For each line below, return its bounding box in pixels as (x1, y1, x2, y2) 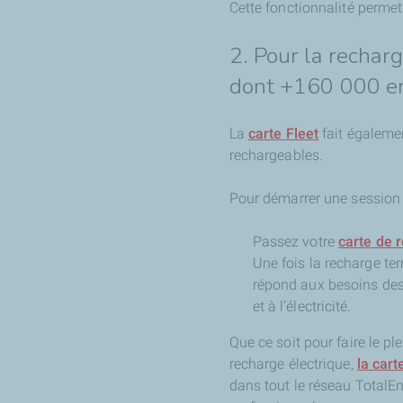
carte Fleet (247, 124, 319, 142)
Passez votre (252, 232, 338, 250)
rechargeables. (228, 146, 324, 164)
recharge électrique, (228, 354, 357, 372)
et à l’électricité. (252, 297, 352, 315)
